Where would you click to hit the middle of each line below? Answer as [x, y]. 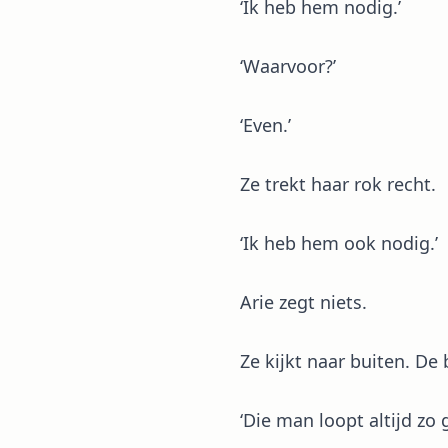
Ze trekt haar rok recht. [338, 184]
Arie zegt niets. [303, 302]
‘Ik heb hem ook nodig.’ [339, 243]
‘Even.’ [265, 125]
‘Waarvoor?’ [288, 66]
